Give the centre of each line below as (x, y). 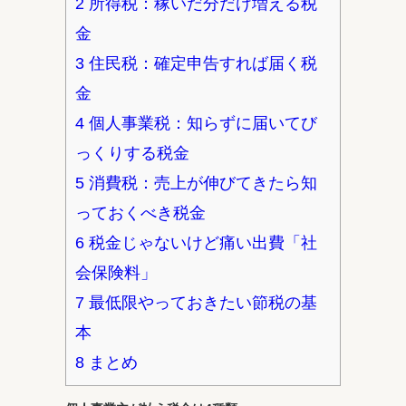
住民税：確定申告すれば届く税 (201, 63)
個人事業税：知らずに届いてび (201, 123)
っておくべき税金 (140, 213)
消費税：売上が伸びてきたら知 (201, 183)
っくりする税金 (132, 153)
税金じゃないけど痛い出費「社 (201, 242)
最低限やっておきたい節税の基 (201, 302)
